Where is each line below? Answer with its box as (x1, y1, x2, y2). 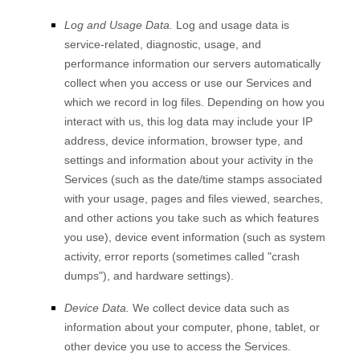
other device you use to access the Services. (64, 340, 291, 353)
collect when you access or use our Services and (64, 76, 312, 89)
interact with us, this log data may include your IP (64, 115, 313, 128)
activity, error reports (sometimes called (64, 250, 268, 263)
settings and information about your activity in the (64, 153, 313, 166)
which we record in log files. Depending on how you (64, 96, 325, 108)
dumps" (64, 269, 103, 282)
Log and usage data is (173, 18, 289, 31)
